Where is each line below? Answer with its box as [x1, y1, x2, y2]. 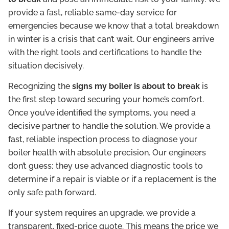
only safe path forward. [8, 187, 96, 197]
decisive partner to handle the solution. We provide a [8, 121, 211, 131]
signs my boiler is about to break [72, 81, 200, 91]
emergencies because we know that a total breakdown [8, 20, 219, 31]
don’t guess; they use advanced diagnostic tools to [8, 161, 203, 171]
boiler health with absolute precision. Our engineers [8, 147, 206, 157]
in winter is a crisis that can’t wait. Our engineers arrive [8, 34, 214, 44]
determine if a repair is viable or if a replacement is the [8, 174, 216, 184]
